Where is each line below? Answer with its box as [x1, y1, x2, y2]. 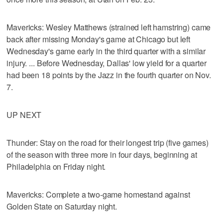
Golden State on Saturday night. [6, 200, 117, 212]
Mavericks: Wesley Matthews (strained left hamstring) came [6, 21, 211, 33]
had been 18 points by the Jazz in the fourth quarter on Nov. [6, 69, 211, 81]
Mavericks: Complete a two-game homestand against [6, 188, 190, 200]
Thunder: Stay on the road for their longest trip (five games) [6, 136, 209, 148]
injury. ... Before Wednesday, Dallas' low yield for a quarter [6, 57, 207, 69]
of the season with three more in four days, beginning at [6, 148, 197, 160]
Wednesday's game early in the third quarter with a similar [6, 45, 206, 57]
